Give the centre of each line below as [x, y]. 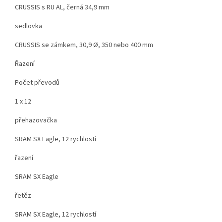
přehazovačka [36, 120]
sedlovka [28, 26]
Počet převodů [37, 83]
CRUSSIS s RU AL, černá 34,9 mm [62, 7]
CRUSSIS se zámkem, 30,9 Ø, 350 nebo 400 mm [84, 45]
